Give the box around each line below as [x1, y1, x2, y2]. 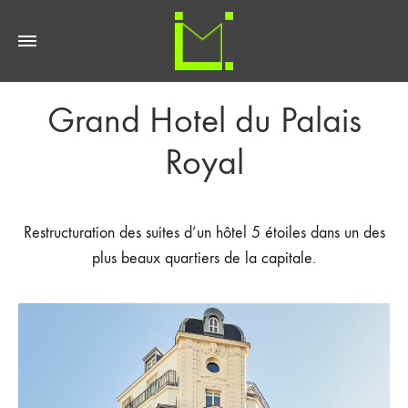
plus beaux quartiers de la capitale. [92, 249, 316, 268]
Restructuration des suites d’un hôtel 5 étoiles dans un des [23, 223, 385, 242]
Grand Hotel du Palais [46, 99, 362, 142]
